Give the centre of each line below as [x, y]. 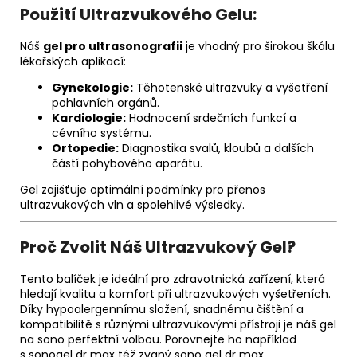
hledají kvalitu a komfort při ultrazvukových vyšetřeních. [175, 294]
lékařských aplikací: [73, 62]
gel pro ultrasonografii [113, 47]
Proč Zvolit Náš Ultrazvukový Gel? [158, 247]
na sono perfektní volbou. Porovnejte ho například [158, 340]
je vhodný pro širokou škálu [259, 47]
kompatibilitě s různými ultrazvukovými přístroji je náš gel [178, 325]
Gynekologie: [92, 88]
